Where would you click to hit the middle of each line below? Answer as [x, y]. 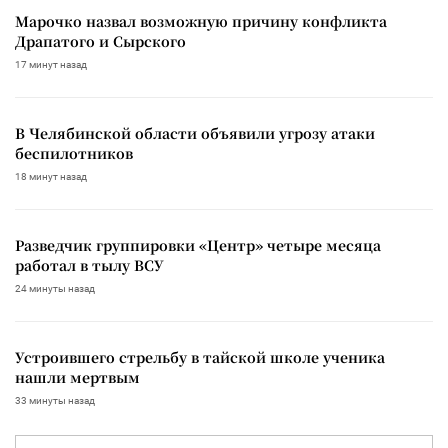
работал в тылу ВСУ [89, 264]
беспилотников [74, 152]
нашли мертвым [77, 376]
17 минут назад [51, 64]
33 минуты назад [55, 400]
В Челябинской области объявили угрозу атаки [195, 132]
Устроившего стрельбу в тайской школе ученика [200, 356]
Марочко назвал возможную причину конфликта [201, 20]
